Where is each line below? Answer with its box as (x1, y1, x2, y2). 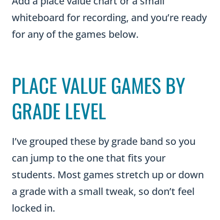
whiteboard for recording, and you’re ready (12, 11, 207, 24)
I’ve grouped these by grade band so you (12, 135, 195, 148)
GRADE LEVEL (12, 96, 106, 125)
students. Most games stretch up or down (12, 168, 204, 181)
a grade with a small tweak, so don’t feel (12, 185, 194, 198)
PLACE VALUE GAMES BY (12, 70, 185, 100)
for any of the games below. (12, 27, 138, 41)
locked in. (12, 201, 55, 215)
